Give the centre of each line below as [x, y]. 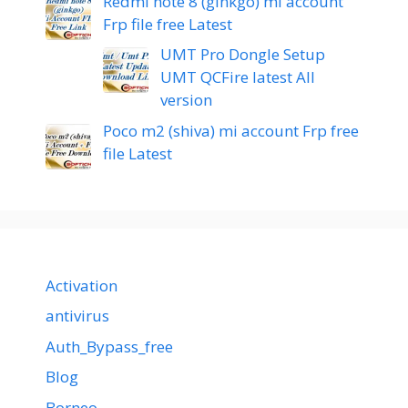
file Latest [137, 153]
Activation [82, 285]
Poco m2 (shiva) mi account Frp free [230, 130]
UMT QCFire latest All [237, 77]
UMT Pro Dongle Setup [242, 55]
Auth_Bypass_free [109, 346]
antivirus [77, 316]
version [186, 100]
